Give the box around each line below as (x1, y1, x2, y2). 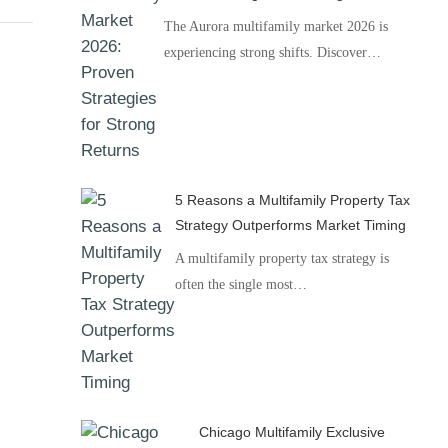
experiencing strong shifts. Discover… (164, 45, 382, 60)
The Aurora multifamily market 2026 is (164, 19, 389, 34)
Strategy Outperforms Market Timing (174, 217, 406, 233)
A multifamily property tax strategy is (174, 251, 389, 266)
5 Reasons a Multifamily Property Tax (174, 192, 410, 208)
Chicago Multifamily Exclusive (198, 424, 385, 440)
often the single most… (174, 277, 307, 292)
